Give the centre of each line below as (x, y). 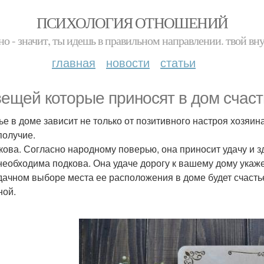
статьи (178, 62)
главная (74, 62)
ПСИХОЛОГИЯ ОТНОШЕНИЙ (132, 22)
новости (128, 62)
